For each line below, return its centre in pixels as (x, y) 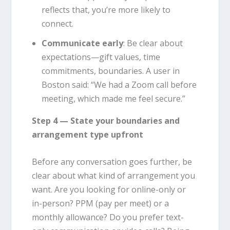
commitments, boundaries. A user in (110, 71)
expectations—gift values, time (101, 57)
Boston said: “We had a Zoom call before (119, 85)
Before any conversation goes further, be (112, 161)
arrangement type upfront (88, 135)
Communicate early (82, 43)
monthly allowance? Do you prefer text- (108, 217)
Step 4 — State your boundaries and (106, 121)
